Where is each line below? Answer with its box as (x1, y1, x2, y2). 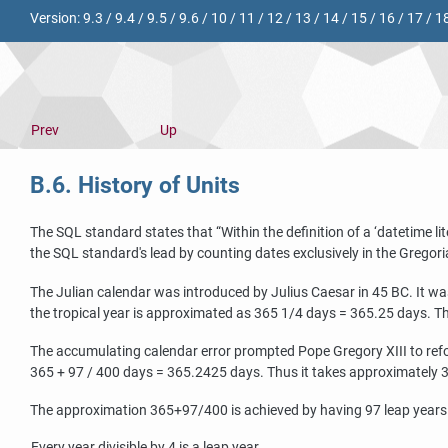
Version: (30, 10, 83, 27)
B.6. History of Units (30, 172, 240, 200)
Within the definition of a (221, 224, 374, 242)
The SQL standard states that (30, 224, 216, 242)
